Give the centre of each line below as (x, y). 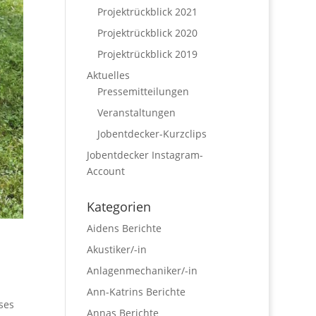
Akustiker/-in (117, 249)
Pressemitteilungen (144, 91)
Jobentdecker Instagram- (145, 155)
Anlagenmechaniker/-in (142, 271)
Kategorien (119, 207)
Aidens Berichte (124, 228)
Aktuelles (109, 75)
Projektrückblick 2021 (148, 12)
